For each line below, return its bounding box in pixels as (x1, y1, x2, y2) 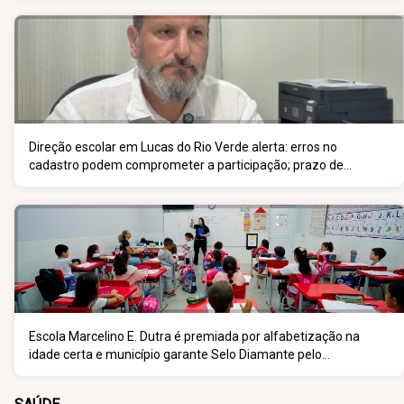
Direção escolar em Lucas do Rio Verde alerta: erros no (29, 140, 337, 154)
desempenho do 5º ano (29, 365, 162, 380)
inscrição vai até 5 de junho (29, 176, 181, 190)
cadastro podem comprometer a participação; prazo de (29, 158, 344, 172)
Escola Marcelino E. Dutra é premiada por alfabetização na (29, 329, 360, 344)
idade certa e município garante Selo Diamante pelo (29, 347, 322, 362)
